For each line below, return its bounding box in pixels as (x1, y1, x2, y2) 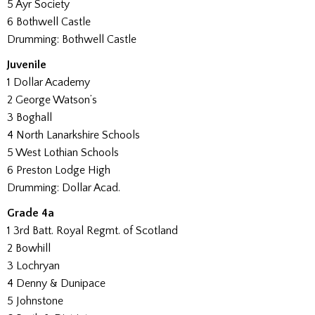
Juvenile (7, 58, 46, 71)
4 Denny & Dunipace (7, 277, 105, 290)
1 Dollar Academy (7, 75, 90, 89)
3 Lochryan (7, 259, 60, 273)
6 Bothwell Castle (7, 15, 91, 28)
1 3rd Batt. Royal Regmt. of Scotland (7, 224, 178, 238)
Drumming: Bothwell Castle (7, 32, 136, 46)
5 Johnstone (7, 295, 63, 308)
